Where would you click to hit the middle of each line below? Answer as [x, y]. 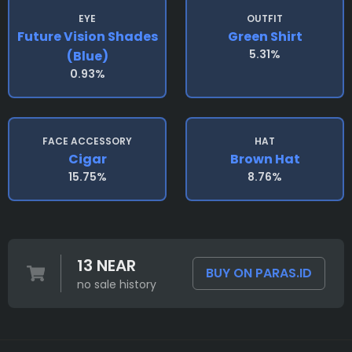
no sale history [116, 285]
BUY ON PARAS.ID [259, 273]
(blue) [87, 57]
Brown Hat [265, 159]
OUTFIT [265, 19]
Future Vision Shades [87, 37]
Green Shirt [265, 37]
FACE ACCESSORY [87, 141]
